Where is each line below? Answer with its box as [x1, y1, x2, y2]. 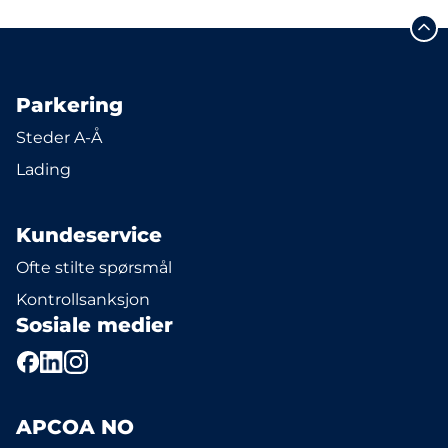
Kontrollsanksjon [16, 290, 150, 309]
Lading [16, 160, 71, 179]
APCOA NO [16, 415, 134, 439]
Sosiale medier [16, 313, 173, 337]
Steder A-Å [16, 128, 102, 147]
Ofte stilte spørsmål [16, 258, 172, 277]
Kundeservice [16, 223, 162, 247]
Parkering [16, 93, 123, 117]
